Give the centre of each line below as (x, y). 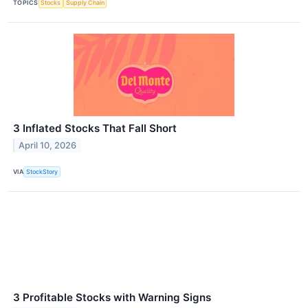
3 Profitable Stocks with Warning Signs (112, 298)
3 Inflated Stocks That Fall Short (95, 128)
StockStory (42, 172)
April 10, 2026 (48, 145)
